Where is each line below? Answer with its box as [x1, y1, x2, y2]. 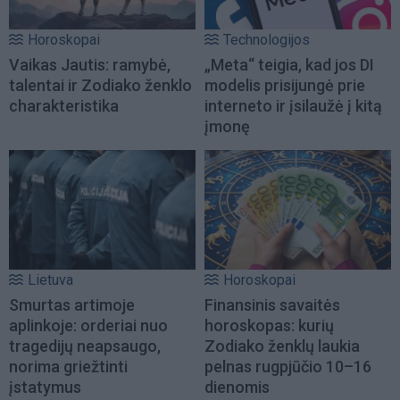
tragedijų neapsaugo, [9, 337, 161, 356]
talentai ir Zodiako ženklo [9, 75, 192, 95]
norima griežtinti [9, 357, 128, 377]
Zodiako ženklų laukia [204, 337, 360, 356]
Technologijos [223, 30, 310, 48]
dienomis [204, 378, 270, 397]
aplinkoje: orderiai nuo [9, 316, 168, 336]
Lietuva [28, 271, 73, 289]
